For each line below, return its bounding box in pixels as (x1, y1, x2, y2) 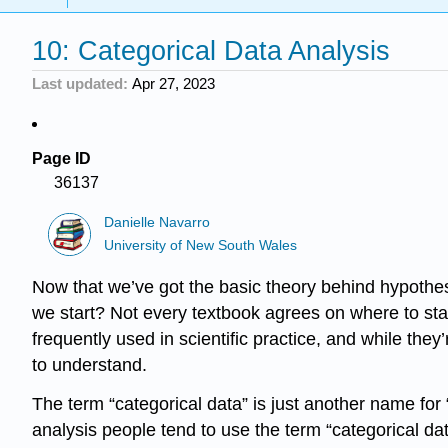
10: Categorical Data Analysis (32, 35, 390, 67)
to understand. (32, 355, 147, 376)
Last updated (32, 75, 123, 92)
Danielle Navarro (104, 215, 211, 231)
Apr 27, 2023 (131, 75, 215, 92)
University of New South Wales (104, 237, 298, 253)
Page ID (32, 150, 91, 167)
